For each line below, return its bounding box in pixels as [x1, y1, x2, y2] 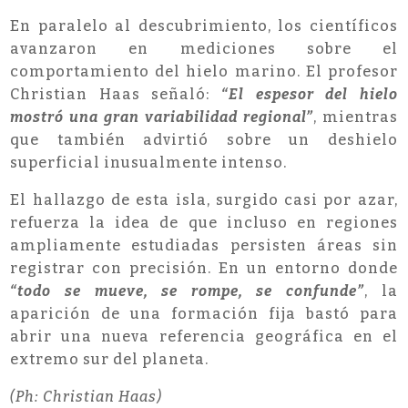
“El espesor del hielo [221, 86, 398, 104]
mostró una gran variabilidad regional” [10, 108, 313, 127]
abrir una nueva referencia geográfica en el [10, 328, 398, 346]
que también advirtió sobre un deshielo [10, 131, 398, 149]
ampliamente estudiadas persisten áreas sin [10, 237, 398, 255]
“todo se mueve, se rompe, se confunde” [10, 282, 365, 301]
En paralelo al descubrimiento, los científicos [10, 17, 398, 36]
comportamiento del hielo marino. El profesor [10, 63, 398, 81]
